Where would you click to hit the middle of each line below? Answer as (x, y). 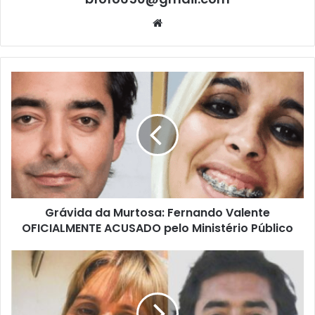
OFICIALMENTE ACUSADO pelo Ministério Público (157, 229)
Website (182, 22)
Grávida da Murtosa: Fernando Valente (157, 213)
